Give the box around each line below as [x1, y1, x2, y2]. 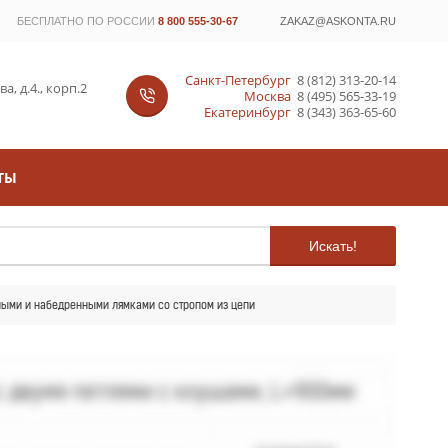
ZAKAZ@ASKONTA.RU [280, 15, 396, 27]
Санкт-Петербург [184, 70, 291, 89]
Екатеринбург [203, 102, 291, 121]
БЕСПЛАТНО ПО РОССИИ [17, 15, 155, 27]
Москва [243, 86, 291, 105]
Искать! [309, 237, 357, 254]
